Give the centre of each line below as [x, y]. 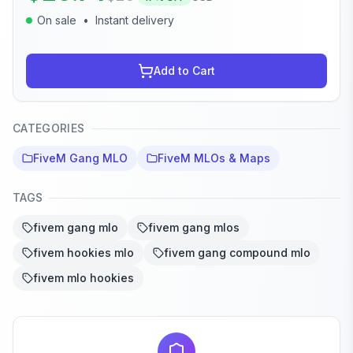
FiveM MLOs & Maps [214, 158]
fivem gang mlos [194, 228]
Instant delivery [135, 20]
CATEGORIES [49, 128]
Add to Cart [184, 71]
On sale [57, 20]
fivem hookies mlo [84, 253]
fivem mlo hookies [84, 278]
